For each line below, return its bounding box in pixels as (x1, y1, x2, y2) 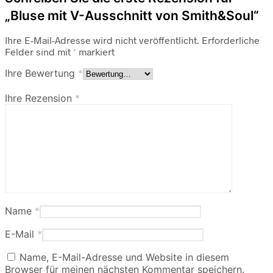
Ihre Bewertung (5, 67, 78, 80)
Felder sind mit (5, 46, 73, 58)
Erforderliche (202, 34, 260, 46)
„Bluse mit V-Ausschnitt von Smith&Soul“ (5, 8, 259, 24)
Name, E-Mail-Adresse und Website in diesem (19, 251, 229, 264)
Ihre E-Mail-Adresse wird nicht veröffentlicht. (5, 34, 199, 46)
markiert (76, 46, 115, 58)
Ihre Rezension (5, 92, 75, 105)
